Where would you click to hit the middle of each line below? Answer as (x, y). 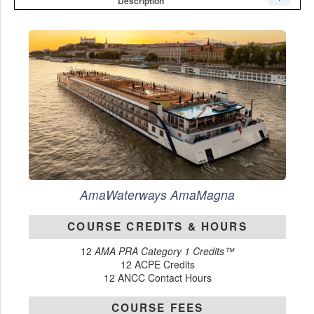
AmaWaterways (125, 195)
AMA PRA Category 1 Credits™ (164, 251)
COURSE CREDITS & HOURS (157, 226)
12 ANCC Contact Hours (157, 278)
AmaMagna (203, 195)
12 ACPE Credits (157, 265)
